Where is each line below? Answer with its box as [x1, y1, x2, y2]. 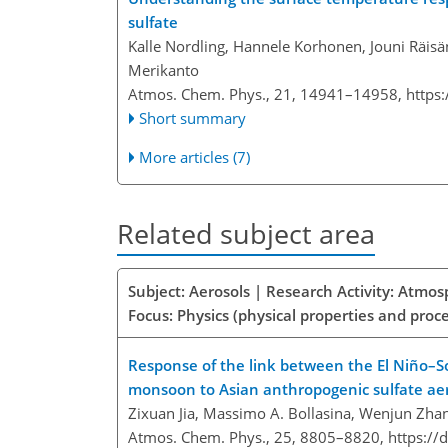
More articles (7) [139, 147, 251, 168]
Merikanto [128, 60, 199, 81]
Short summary [139, 108, 247, 129]
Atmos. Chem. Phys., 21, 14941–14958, [128, 84, 406, 105]
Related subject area [117, 215, 375, 253]
